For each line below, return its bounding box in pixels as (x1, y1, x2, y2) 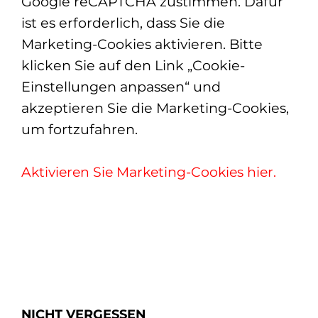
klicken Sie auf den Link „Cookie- (21, 57, 245, 75)
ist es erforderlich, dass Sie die (21, 14, 225, 32)
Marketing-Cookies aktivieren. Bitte (21, 35, 263, 53)
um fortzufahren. (21, 121, 138, 138)
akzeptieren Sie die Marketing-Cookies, (21, 99, 289, 117)
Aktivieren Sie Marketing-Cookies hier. (21, 164, 276, 181)
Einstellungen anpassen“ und (21, 78, 221, 96)
